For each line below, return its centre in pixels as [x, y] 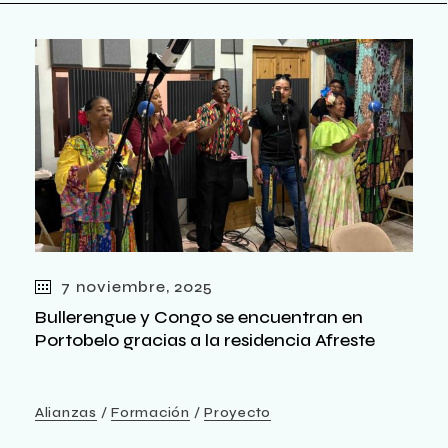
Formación [150, 412]
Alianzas [66, 412]
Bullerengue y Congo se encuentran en [199, 316]
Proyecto [237, 412]
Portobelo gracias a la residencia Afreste [205, 339]
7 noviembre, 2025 [137, 286]
